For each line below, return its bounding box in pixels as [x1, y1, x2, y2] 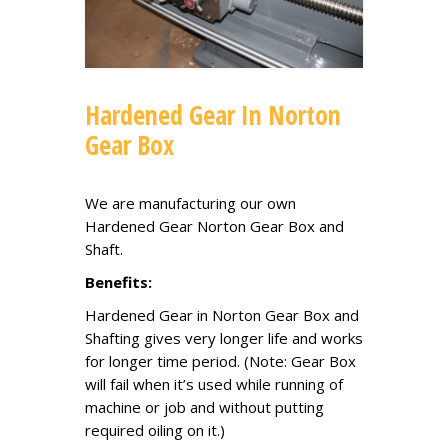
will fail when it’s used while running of [85, 374, 343, 395]
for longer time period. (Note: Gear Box [85, 351, 356, 372]
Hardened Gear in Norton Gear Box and [85, 305, 359, 326]
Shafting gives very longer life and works [85, 328, 363, 349]
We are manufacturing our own [85, 193, 296, 214]
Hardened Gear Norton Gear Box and [85, 216, 344, 237]
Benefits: [85, 272, 152, 293]
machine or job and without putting [85, 397, 324, 418]
